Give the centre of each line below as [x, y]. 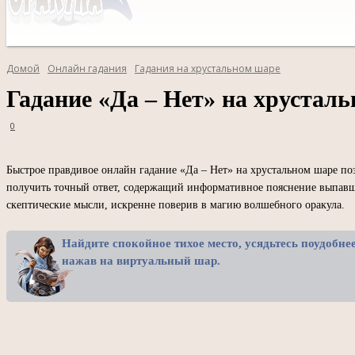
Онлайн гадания [87, 69]
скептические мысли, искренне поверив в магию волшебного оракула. [176, 205]
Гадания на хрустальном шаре [208, 69]
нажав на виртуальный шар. [141, 261]
